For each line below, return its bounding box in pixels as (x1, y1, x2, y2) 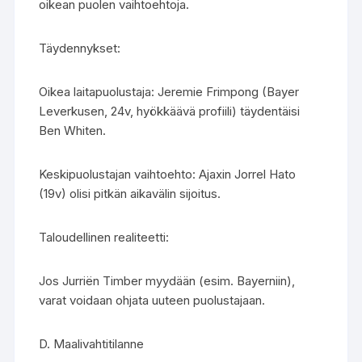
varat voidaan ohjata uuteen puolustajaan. (39, 293, 266, 308)
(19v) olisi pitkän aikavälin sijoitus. (39, 186, 221, 201)
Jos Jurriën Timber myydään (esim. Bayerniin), (39, 273, 296, 288)
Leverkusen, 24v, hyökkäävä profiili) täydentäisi (39, 103, 301, 119)
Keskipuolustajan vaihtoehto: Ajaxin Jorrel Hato (39, 166, 297, 182)
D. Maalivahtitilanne (39, 336, 145, 351)
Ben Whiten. (39, 123, 107, 138)
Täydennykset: (39, 40, 121, 56)
